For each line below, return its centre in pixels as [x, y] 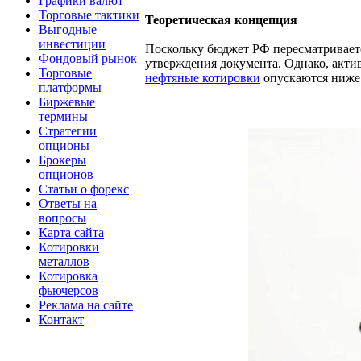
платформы [70, 87]
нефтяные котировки [203, 78]
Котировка [68, 276]
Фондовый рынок [88, 58]
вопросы [62, 218]
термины [63, 116]
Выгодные [68, 29]
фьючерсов [68, 290]
